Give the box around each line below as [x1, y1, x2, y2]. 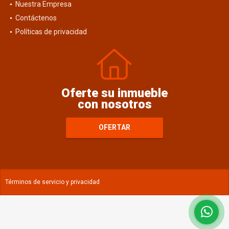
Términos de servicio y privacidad [5, 178, 100, 186]
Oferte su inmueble [61, 85, 168, 100]
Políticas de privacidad [15, 27, 87, 36]
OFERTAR [99, 123, 130, 132]
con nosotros [77, 97, 152, 111]
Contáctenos [15, 13, 57, 22]
